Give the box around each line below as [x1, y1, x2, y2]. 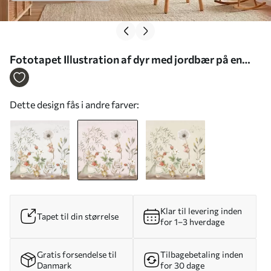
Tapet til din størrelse [37, 211, 119, 221]
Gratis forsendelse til [37, 249, 117, 260]
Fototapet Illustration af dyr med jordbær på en [10, 52, 242, 66]
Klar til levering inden [160, 205, 242, 216]
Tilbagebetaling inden [160, 249, 243, 260]
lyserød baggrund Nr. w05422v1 [10, 69, 166, 83]
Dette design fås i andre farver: [10, 98, 139, 110]
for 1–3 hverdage [160, 216, 224, 227]
